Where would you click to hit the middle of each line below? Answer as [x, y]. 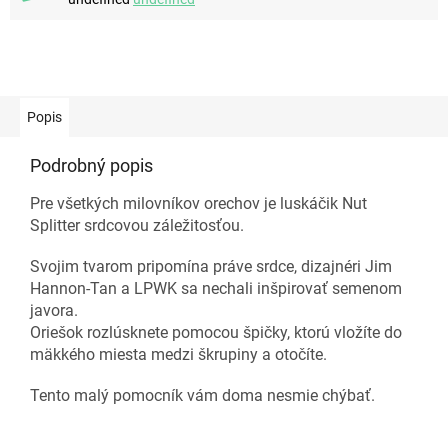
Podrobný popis [91, 165]
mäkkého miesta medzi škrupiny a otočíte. [178, 354]
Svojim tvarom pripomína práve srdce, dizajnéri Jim [211, 266]
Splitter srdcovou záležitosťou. [137, 225]
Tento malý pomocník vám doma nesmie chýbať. [202, 395]
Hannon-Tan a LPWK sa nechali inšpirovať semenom [216, 288]
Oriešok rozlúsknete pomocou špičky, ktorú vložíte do [216, 332]
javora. [54, 310]
